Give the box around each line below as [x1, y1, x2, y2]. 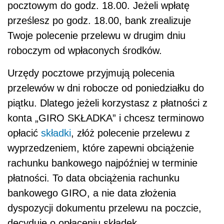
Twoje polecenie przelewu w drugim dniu [7, 30, 185, 41]
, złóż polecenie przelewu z [71, 127, 190, 139]
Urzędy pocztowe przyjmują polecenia [7, 67, 174, 79]
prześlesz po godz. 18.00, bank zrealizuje [7, 15, 191, 26]
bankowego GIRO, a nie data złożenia [7, 187, 176, 199]
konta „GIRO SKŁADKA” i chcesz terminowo [7, 112, 204, 124]
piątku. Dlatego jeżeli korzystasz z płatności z [7, 97, 207, 109]
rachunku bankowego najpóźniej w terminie [7, 157, 197, 169]
